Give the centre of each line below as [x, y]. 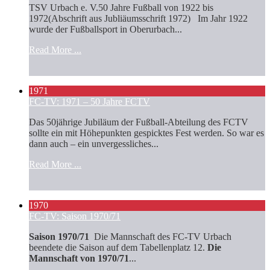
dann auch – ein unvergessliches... [94, 143]
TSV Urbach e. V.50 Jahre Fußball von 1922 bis [121, 7]
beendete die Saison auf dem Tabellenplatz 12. [118, 247]
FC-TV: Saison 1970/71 [75, 216]
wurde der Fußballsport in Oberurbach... [105, 29]
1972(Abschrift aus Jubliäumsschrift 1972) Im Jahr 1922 [138, 18]
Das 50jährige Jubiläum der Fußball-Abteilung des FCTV [139, 122]
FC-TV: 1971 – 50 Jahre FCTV [89, 101]
